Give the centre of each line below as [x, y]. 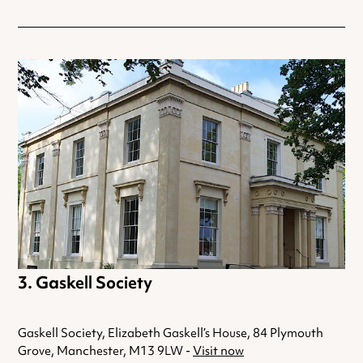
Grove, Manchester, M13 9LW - [105, 351]
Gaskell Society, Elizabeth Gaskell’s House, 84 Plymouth [171, 333]
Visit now [218, 351]
